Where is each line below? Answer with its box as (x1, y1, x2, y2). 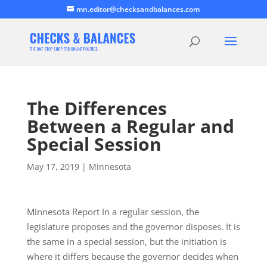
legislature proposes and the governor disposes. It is (26, 221, 240, 232)
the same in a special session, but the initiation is (26, 235, 226, 247)
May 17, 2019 (26, 161, 79, 172)
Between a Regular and (26, 114, 234, 138)
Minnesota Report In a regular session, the (26, 206, 199, 218)
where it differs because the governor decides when (26, 250, 238, 262)
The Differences (26, 96, 167, 120)
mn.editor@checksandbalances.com (76, 4, 200, 14)
